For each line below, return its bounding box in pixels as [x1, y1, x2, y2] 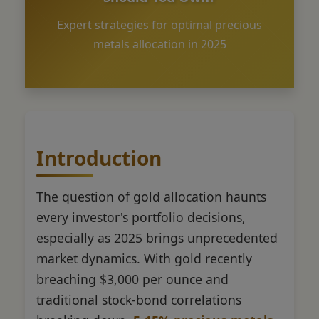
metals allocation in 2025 [93, 36, 226, 52]
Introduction [36, 144, 162, 172]
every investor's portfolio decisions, [36, 208, 246, 226]
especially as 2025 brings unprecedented [36, 229, 278, 246]
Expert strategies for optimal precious [57, 16, 262, 33]
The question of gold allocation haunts [36, 187, 266, 205]
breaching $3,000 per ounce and [36, 270, 229, 288]
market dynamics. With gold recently [36, 249, 252, 267]
